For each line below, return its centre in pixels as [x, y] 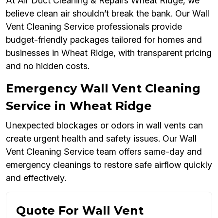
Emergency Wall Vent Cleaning [103, 89]
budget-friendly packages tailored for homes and [104, 40]
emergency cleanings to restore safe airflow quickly [109, 165]
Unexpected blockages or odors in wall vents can [104, 126]
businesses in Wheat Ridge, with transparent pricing [109, 53]
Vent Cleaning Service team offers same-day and [104, 152]
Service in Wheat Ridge [79, 106]
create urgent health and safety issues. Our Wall [101, 139]
